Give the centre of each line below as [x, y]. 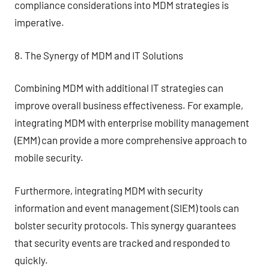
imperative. [39, 22]
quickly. [31, 260]
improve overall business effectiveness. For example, [129, 105]
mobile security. [49, 157]
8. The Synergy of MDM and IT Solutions [99, 55]
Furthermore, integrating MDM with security [109, 190]
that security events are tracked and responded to [122, 242]
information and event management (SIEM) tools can [127, 207]
